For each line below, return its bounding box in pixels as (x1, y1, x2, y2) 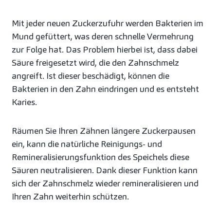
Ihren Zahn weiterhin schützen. (12, 191, 129, 202)
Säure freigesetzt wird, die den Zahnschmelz (12, 57, 179, 69)
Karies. (12, 96, 37, 108)
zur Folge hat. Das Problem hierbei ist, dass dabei (12, 44, 198, 55)
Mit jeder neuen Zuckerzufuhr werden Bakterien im (12, 18, 203, 29)
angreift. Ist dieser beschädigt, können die (12, 70, 169, 82)
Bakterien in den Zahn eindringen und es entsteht (12, 83, 199, 95)
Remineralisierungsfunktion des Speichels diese (12, 151, 189, 163)
